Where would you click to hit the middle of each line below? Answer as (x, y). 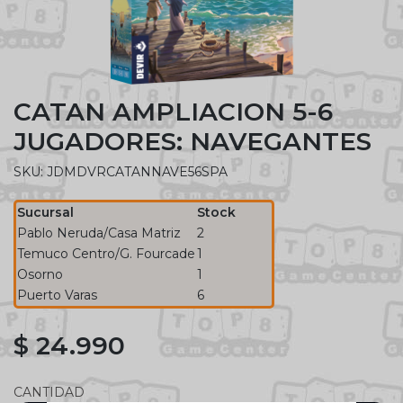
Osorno (40, 274)
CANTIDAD (49, 392)
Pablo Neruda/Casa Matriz (99, 233)
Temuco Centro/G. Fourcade (106, 253)
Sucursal (45, 212)
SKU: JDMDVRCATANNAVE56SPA (121, 171)
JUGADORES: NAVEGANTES (193, 141)
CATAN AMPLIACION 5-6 (173, 111)
